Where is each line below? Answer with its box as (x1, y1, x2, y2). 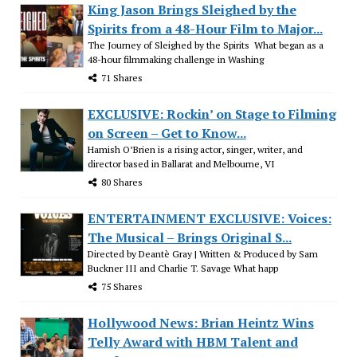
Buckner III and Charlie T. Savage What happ (87, 261, 278, 274)
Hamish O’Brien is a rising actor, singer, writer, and (87, 143, 303, 155)
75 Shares (100, 280, 143, 292)
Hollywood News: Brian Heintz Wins (87, 313, 314, 331)
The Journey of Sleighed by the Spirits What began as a (87, 38, 324, 51)
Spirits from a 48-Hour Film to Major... (87, 19, 323, 37)
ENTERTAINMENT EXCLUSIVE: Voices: (87, 209, 331, 227)
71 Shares (100, 71, 143, 84)
